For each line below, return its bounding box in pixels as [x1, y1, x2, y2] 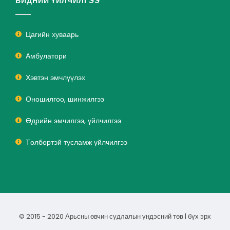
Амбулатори [26, 51, 67, 61]
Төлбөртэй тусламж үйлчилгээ [26, 137, 127, 147]
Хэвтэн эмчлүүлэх [26, 72, 85, 83]
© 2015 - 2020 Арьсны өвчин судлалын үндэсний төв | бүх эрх [19, 212, 211, 221]
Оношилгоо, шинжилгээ [26, 94, 104, 104]
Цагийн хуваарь [26, 29, 79, 40]
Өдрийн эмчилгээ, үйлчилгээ [26, 116, 121, 126]
